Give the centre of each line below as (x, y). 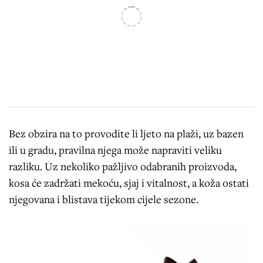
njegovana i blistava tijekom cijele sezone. (104, 199)
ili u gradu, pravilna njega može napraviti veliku (115, 149)
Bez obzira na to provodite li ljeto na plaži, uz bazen (126, 133)
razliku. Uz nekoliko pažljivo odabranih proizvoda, (123, 166)
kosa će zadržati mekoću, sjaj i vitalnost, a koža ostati (129, 182)
